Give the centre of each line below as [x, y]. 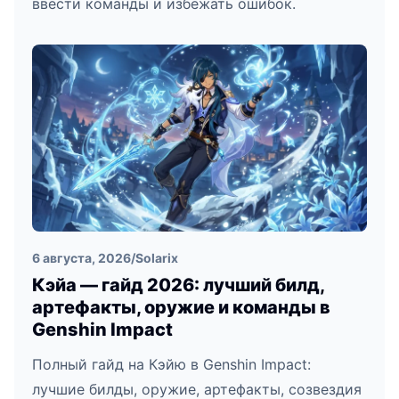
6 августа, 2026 [81, 258]
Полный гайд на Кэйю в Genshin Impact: [171, 365]
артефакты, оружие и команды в [181, 308]
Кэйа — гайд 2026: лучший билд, [178, 285]
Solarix [157, 258]
